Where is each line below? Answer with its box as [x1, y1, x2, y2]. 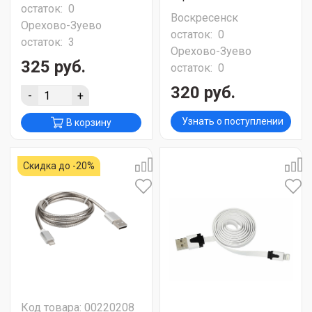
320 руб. [171, 83, 235, 102]
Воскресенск [171, 11, 238, 24]
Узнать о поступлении [181, 116, 283, 127]
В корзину [66, 117, 111, 128]
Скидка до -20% [23, 160, 95, 171]
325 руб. [21, 57, 86, 77]
